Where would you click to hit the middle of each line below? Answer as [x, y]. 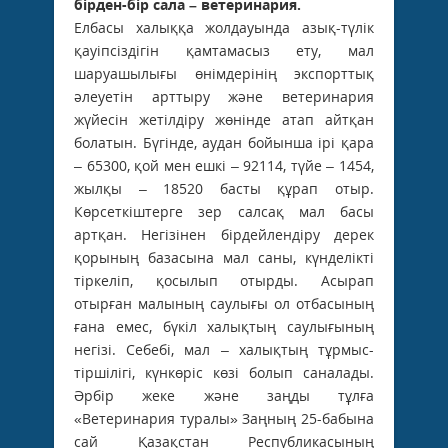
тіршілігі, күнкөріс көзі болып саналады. [224, 372]
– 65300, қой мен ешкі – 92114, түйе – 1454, [224, 165]
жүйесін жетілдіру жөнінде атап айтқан [224, 119]
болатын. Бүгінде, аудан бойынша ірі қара [224, 142]
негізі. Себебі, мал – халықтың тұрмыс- [224, 349]
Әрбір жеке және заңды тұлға [224, 395]
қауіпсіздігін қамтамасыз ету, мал [224, 50]
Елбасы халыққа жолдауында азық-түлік [224, 27]
